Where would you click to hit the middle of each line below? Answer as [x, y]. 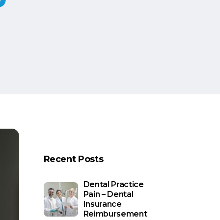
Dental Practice [113, 184]
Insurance [102, 204]
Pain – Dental [108, 194]
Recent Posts [73, 159]
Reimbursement [115, 214]
